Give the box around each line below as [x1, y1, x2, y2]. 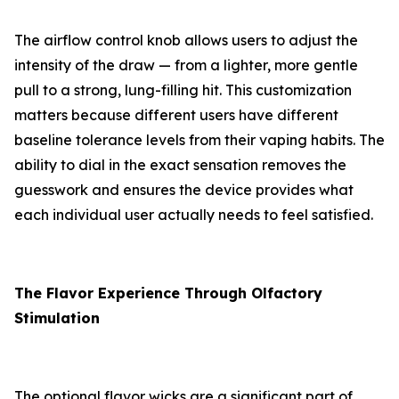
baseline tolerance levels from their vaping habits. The [14, 131, 385, 150]
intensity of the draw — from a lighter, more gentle [14, 56, 358, 75]
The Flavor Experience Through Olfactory [14, 284, 322, 303]
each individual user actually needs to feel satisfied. [14, 206, 373, 224]
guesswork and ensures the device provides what [14, 181, 354, 199]
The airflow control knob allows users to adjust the [14, 31, 358, 50]
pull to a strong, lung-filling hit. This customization [14, 81, 352, 100]
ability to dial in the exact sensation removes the [14, 156, 346, 175]
